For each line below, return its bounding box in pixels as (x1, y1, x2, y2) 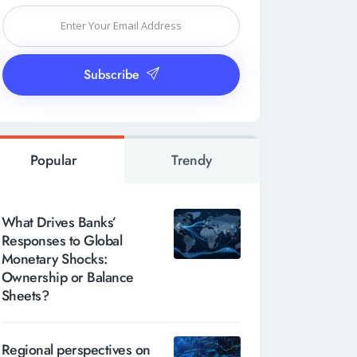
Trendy (171, 150, 213, 171)
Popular (29, 150, 76, 171)
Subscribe (83, 65, 139, 84)
